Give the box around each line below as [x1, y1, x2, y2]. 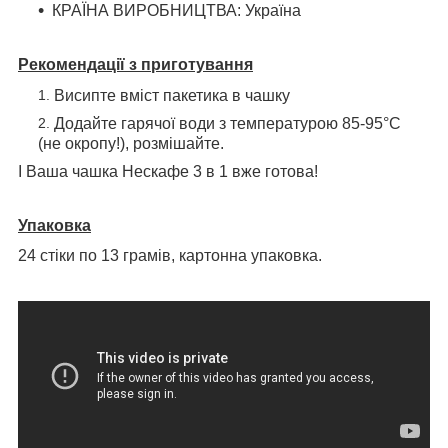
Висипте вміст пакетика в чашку [54, 86, 290, 104]
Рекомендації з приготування [18, 55, 253, 73]
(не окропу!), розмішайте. [38, 134, 224, 152]
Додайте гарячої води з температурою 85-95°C [54, 114, 401, 132]
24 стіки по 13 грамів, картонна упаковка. [18, 247, 322, 265]
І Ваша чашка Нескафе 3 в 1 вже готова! [18, 162, 318, 180]
